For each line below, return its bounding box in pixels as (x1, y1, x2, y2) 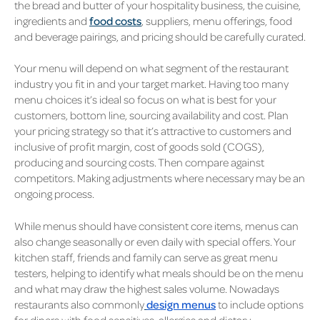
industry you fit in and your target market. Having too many (14, 76, 289, 91)
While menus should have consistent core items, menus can (14, 218, 299, 233)
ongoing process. (14, 186, 96, 201)
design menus (146, 296, 216, 311)
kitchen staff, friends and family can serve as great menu (14, 249, 278, 264)
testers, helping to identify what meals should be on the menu (14, 265, 304, 280)
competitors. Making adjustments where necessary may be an (14, 171, 305, 186)
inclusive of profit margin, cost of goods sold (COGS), (14, 139, 264, 154)
